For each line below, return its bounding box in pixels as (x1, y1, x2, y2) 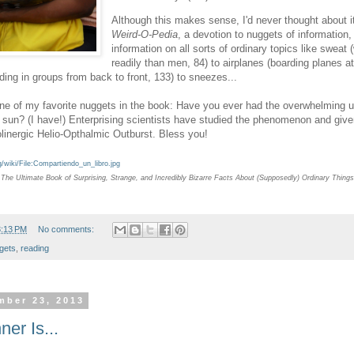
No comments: (37, 224, 96, 235)
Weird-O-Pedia (111, 28, 179, 41)
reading (21, 243, 49, 254)
